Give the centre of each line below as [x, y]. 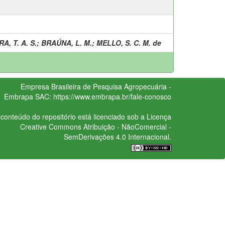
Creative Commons [50, 126]
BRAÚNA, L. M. [67, 42]
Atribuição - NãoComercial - [126, 126]
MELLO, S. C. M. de [129, 42]
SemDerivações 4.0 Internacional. [117, 136]
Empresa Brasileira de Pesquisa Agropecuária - [96, 86]
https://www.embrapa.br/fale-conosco [112, 96]
